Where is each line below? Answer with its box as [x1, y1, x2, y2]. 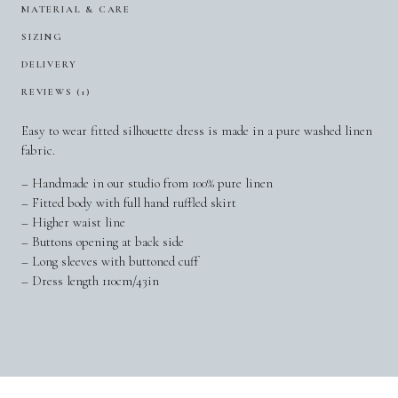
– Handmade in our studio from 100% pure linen [21, 174, 273, 191]
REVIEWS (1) [21, 85, 91, 98]
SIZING [21, 30, 63, 43]
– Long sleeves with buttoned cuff [21, 252, 198, 269]
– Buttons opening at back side [21, 233, 184, 250]
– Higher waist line [21, 213, 125, 230]
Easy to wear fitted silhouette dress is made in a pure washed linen [21, 122, 372, 139]
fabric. [21, 141, 55, 158]
